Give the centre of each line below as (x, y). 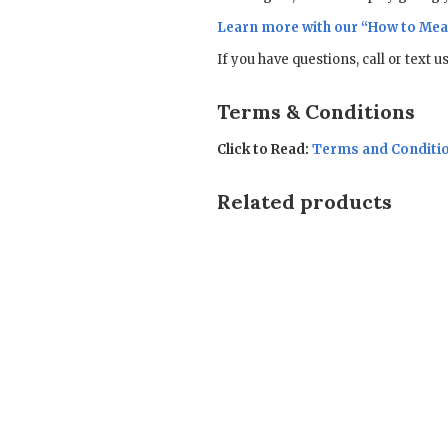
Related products (304, 202)
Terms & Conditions (316, 112)
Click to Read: (263, 150)
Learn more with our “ (292, 28)
